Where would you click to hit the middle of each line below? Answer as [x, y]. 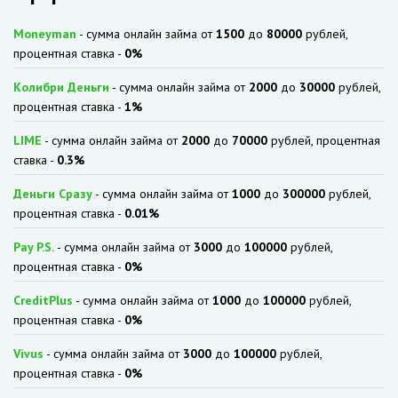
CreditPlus [43, 300]
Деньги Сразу [53, 194]
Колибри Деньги [61, 87]
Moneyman [45, 34]
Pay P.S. [34, 247]
